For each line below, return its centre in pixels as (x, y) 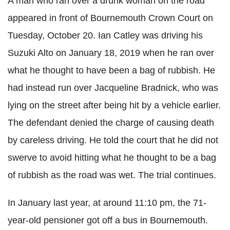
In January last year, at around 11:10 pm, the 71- (107, 203)
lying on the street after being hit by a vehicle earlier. (114, 105)
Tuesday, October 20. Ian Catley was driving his (105, 35)
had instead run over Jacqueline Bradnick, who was (113, 88)
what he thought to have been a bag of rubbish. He (111, 70)
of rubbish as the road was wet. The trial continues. (112, 175)
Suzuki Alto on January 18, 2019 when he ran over (111, 53)
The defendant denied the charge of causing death (111, 123)
